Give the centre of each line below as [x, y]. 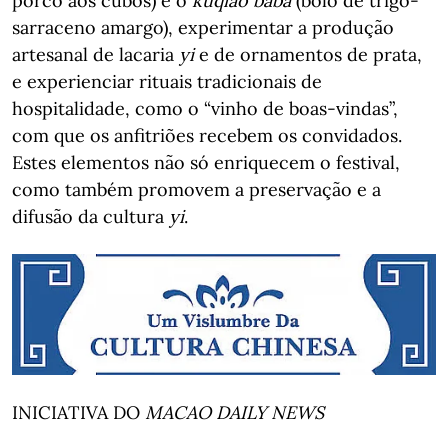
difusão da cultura [90, 216]
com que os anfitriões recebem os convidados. [207, 135]
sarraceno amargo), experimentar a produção [203, 27]
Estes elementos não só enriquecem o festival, [206, 162]
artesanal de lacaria [95, 54]
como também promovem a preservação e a [196, 189]
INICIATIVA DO [78, 413]
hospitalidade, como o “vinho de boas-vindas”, [205, 108]
